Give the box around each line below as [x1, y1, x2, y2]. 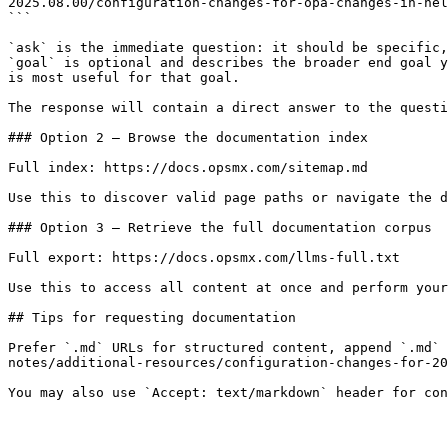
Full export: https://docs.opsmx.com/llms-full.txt [8, 250, 400, 265]
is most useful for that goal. [8, 70, 240, 85]
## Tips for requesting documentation [8, 310, 296, 325]
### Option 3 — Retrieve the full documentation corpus [8, 220, 432, 235]
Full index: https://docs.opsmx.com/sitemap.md [8, 160, 368, 175]
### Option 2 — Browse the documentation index [8, 130, 368, 145]
